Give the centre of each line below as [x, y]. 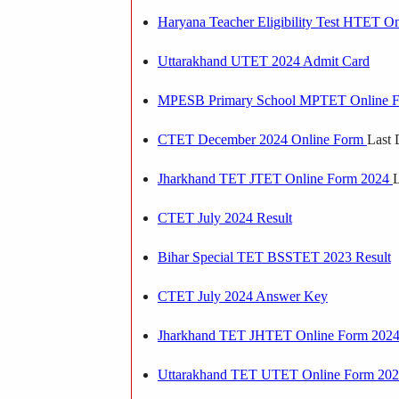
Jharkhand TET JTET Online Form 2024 [275, 178]
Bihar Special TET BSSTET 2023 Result [274, 256]
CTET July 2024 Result [224, 217]
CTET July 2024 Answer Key [242, 296]
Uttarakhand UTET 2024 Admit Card [263, 61]
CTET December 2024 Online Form [262, 139]
